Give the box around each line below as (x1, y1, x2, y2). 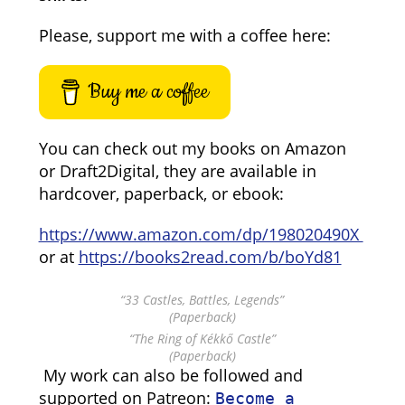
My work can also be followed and (38, 364, 303, 386)
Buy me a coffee (87, 78, 209, 106)
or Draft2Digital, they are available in (38, 160, 316, 182)
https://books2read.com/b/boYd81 (78, 246, 342, 268)
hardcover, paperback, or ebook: (38, 183, 284, 204)
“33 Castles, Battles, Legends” (120, 291, 285, 308)
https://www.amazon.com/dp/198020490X (38, 223, 363, 245)
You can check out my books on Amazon (38, 137, 346, 159)
